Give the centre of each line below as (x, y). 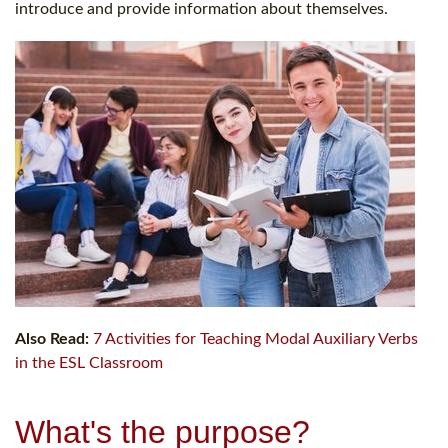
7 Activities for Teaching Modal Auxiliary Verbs (255, 338)
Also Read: (52, 338)
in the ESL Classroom (89, 362)
